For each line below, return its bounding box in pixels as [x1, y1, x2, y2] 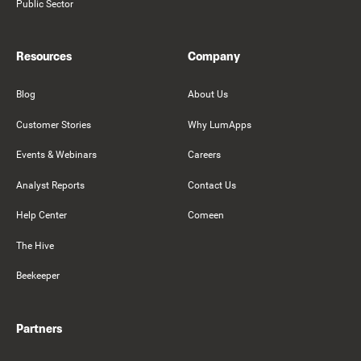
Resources [16, 48, 72, 65]
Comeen [188, 210, 224, 222]
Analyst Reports [16, 179, 85, 191]
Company [188, 48, 240, 65]
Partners [16, 319, 62, 337]
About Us [188, 89, 228, 101]
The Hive [16, 239, 54, 251]
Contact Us [188, 179, 236, 191]
